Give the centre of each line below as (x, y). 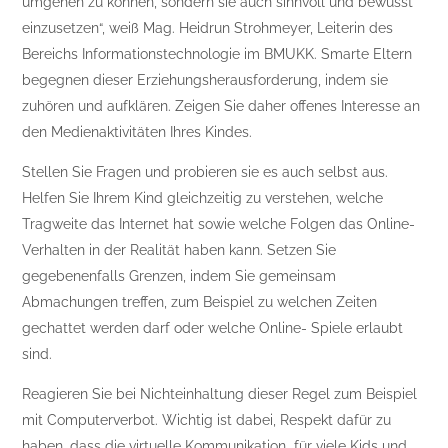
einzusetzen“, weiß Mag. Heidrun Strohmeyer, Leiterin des (208, 27)
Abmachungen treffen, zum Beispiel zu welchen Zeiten (200, 301)
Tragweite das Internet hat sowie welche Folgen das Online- (219, 223)
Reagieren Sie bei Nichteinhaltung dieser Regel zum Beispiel (220, 393)
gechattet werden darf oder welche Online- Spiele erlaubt (213, 327)
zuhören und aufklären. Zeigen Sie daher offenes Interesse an (221, 105)
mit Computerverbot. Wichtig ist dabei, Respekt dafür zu (207, 419)
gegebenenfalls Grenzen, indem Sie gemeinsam (179, 275)
